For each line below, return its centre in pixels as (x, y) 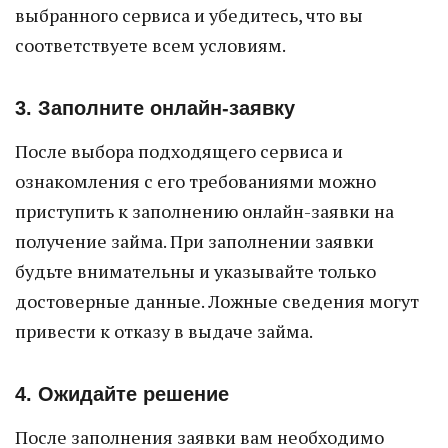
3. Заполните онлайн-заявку (155, 108)
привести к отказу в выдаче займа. (164, 331)
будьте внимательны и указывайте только (195, 271)
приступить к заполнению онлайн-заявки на (204, 211)
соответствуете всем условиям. (150, 45)
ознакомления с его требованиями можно (195, 181)
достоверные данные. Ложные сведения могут (217, 301)
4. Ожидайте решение (122, 394)
